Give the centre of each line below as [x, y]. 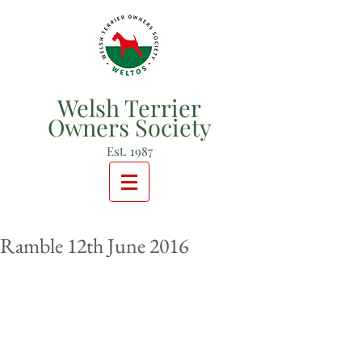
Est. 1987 [129, 151]
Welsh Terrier [129, 107]
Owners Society [129, 127]
